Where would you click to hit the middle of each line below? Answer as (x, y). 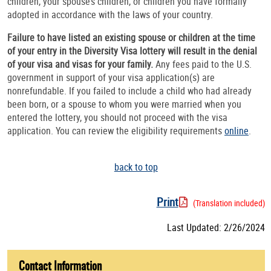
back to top (136, 167)
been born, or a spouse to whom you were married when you (124, 104)
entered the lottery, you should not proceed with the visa (117, 117)
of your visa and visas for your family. (80, 64)
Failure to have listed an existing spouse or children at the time (131, 37)
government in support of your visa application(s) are (111, 77)
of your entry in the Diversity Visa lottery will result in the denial (132, 51)
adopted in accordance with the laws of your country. (110, 14)
